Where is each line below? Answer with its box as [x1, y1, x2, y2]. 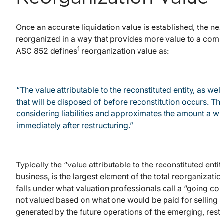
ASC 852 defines [16, 46, 77, 56]
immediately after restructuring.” [16, 120, 133, 131]
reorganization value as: [80, 46, 169, 56]
